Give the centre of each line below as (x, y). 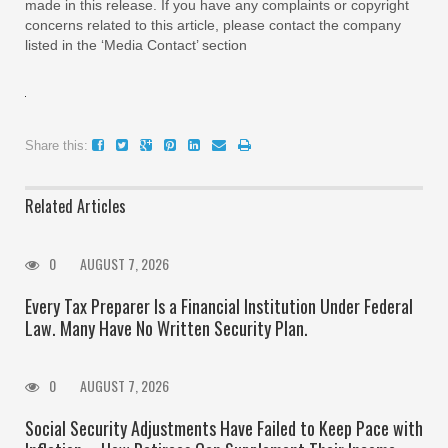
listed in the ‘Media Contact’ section (136, 44)
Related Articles (75, 205)
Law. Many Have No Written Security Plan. (166, 327)
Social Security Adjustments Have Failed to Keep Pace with (224, 427)
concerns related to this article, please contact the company (213, 24)
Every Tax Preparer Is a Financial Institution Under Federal (219, 305)
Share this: (56, 145)
